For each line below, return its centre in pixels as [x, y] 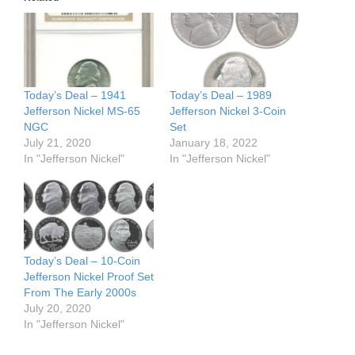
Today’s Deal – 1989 [221, 95]
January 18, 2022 [214, 142]
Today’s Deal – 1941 [75, 95]
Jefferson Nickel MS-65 [82, 111]
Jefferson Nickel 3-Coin [228, 111]
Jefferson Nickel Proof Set [89, 277]
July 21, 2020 [57, 142]
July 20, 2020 [57, 309]
